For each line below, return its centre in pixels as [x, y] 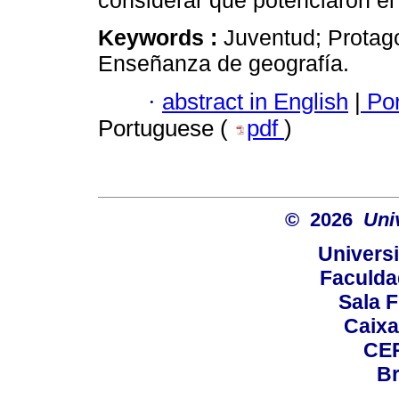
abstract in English [255, 101]
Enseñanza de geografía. [224, 64]
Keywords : [161, 38]
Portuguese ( [166, 128]
